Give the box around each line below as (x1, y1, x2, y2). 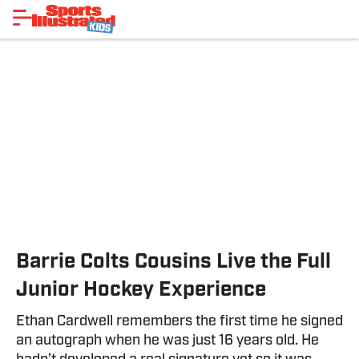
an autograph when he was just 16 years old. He (16, 333, 319, 349)
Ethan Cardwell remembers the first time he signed (16, 314, 343, 329)
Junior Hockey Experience (16, 280, 266, 301)
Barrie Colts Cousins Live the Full (16, 252, 331, 273)
